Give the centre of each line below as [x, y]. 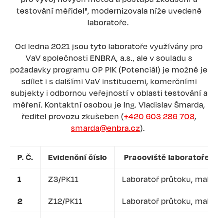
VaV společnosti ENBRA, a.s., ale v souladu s [109, 58]
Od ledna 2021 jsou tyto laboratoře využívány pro [109, 46]
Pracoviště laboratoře [166, 157]
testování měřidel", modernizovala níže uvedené [109, 10]
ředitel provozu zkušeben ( [73, 116]
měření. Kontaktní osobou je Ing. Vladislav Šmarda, [109, 104]
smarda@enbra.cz [106, 128]
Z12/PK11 [65, 201]
